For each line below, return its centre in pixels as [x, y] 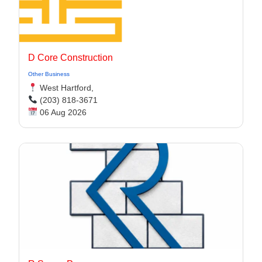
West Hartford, [65, 88]
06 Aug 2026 [62, 112]
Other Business [49, 74]
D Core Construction [70, 58]
